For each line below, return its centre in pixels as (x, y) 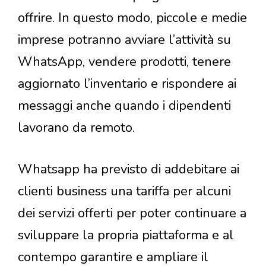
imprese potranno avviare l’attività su (124, 40)
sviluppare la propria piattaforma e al (126, 235)
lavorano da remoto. (76, 128)
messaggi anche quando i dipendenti (124, 106)
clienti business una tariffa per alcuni (124, 191)
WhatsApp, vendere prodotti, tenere (124, 62)
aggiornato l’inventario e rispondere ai (127, 84)
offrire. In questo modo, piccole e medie (132, 18)
